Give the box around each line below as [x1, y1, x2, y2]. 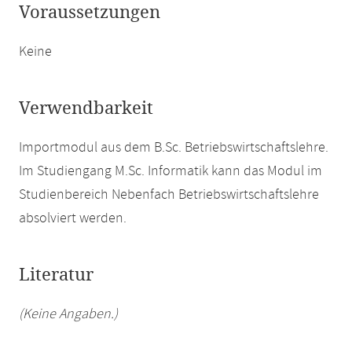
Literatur [19, 265, 93, 285]
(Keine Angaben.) [19, 305, 118, 324]
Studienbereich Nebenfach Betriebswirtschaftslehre [19, 185, 319, 204]
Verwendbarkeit [19, 98, 153, 119]
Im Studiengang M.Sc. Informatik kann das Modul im [19, 162, 322, 181]
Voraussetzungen [19, 2, 160, 23]
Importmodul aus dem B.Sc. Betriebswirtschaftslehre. [19, 138, 328, 157]
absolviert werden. [19, 209, 126, 228]
